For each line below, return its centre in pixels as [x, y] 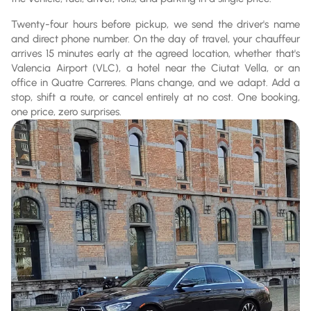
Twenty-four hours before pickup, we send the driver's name [155, 24]
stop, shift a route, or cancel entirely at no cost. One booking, [155, 97]
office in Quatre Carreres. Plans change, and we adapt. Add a [155, 82]
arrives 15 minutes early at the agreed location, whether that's [155, 53]
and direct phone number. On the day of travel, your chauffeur [155, 39]
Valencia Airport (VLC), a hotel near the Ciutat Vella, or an [155, 68]
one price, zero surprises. [66, 111]
